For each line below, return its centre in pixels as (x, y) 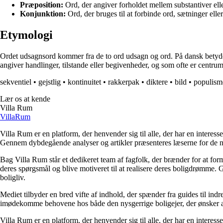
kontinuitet (84, 82)
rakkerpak (124, 82)
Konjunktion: (43, 14)
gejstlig (50, 82)
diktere (157, 82)
